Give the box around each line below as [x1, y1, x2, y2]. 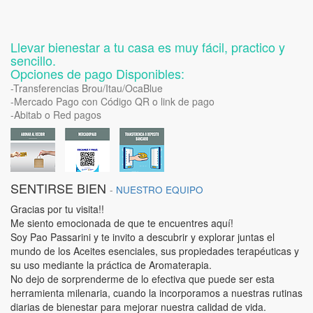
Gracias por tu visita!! [10, 202, 104, 216]
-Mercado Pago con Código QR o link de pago [10, 94, 214, 108]
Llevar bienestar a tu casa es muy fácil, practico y [10, 38, 285, 56]
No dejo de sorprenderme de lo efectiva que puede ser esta [10, 272, 275, 286]
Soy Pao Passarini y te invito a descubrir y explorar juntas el [10, 230, 275, 244]
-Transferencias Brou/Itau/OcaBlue [10, 81, 163, 95]
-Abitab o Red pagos [10, 108, 101, 122]
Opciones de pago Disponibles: [10, 64, 184, 82]
